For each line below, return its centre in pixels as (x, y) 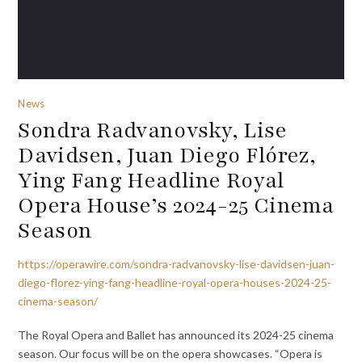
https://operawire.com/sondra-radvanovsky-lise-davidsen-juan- (177, 263)
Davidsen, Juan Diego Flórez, (167, 155)
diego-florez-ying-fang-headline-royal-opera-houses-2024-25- (175, 282)
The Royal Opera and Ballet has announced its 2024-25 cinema (176, 335)
